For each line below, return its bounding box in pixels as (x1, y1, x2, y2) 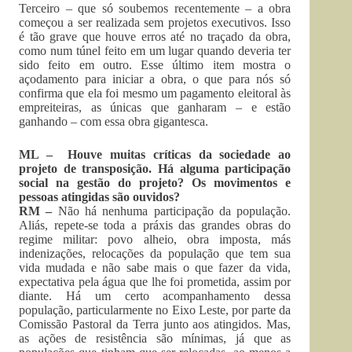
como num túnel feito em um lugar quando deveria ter (19, 44, 291, 57)
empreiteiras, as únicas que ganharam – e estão (19, 101, 291, 114)
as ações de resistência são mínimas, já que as (19, 332, 291, 345)
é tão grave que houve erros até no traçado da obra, (19, 30, 291, 43)
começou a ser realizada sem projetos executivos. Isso (19, 16, 291, 29)
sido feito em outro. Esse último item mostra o (19, 58, 291, 71)
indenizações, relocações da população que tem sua (19, 247, 291, 260)
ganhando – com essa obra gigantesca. (19, 115, 208, 128)
